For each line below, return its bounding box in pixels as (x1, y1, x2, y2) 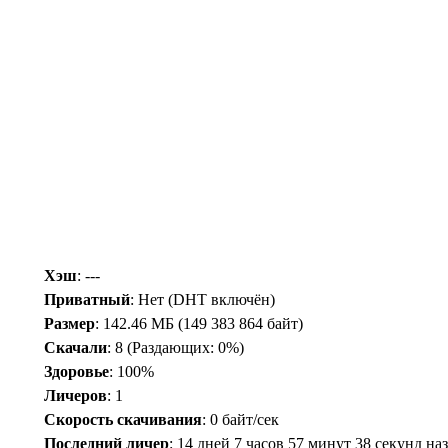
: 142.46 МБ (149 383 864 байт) (95, 315, 303, 333)
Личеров (44, 387, 107, 405)
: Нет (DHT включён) (130, 291, 275, 309)
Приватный (44, 291, 130, 309)
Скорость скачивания (44, 411, 202, 429)
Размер (44, 315, 95, 333)
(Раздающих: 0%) (123, 339, 244, 357)
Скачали (44, 339, 107, 357)
